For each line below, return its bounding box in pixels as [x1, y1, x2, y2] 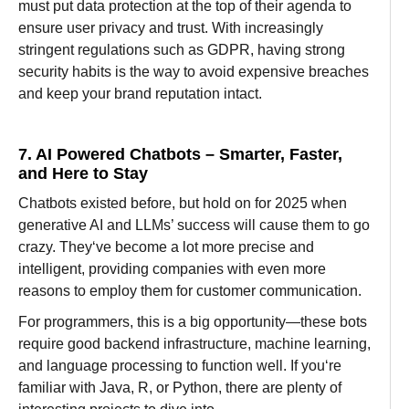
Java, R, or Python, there [100, 379, 262, 395]
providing [89, 260, 149, 277]
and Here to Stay [18, 163, 148, 183]
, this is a [130, 313, 190, 330]
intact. [220, 85, 262, 101]
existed [80, 194, 127, 211]
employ [89, 282, 137, 299]
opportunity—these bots [210, 313, 367, 330]
